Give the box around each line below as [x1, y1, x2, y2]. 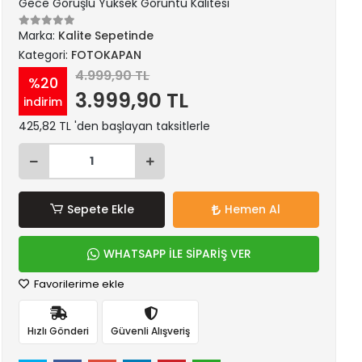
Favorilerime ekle [32, 276, 125, 292]
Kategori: [19, 47, 72, 63]
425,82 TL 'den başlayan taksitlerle [19, 118, 211, 134]
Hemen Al [225, 201, 281, 217]
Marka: [19, 27, 59, 44]
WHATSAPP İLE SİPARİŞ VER [103, 246, 251, 262]
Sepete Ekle [66, 201, 134, 217]
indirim [23, 93, 63, 110]
